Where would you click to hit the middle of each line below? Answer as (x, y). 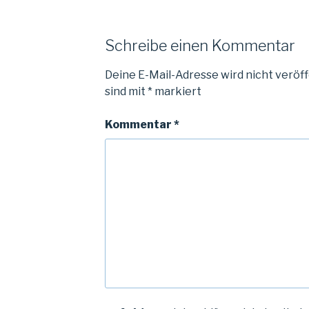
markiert (177, 92)
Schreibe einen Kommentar (200, 45)
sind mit (126, 92)
